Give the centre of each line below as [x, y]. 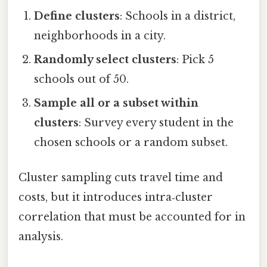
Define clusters [77, 16]
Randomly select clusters [105, 60]
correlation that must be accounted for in [132, 217]
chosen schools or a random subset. [131, 143]
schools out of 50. [82, 80]
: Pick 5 [195, 60]
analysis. [41, 237]
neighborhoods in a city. [100, 36]
